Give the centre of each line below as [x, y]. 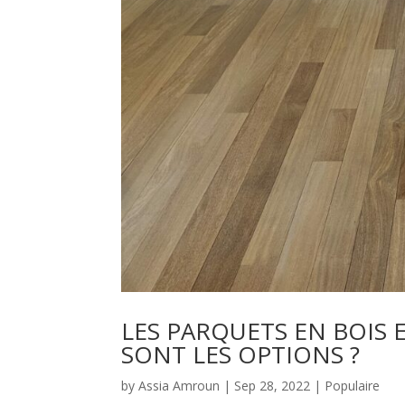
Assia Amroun [179, 386]
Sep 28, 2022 [273, 386]
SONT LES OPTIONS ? [241, 355]
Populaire [353, 386]
